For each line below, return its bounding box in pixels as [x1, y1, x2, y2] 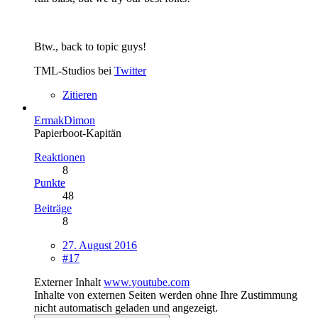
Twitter [114, 65, 146, 77]
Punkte [34, 177, 65, 190]
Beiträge [34, 202, 72, 215]
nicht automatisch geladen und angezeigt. [34, 302, 218, 314]
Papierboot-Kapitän [34, 127, 121, 140]
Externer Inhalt [34, 276, 101, 289]
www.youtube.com [104, 276, 190, 289]
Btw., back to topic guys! [34, 40, 146, 53]
